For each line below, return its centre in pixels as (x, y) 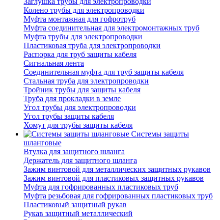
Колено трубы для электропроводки (84, 10)
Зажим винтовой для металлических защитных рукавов (117, 169)
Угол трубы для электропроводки (80, 108)
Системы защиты (160, 134)
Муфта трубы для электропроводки (83, 37)
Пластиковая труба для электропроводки (92, 46)
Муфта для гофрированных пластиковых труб (101, 187)
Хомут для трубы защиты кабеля (78, 125)
